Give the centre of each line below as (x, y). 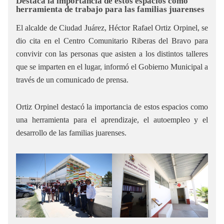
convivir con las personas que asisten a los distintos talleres (112, 54)
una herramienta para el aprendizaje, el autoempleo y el (112, 120)
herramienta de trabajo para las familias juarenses (110, 9)
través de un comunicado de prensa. (72, 80)
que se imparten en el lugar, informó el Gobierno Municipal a (112, 67)
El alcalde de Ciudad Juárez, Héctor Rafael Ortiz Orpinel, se (112, 28)
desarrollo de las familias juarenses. (71, 133)
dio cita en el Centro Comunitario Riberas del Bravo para (112, 41)
